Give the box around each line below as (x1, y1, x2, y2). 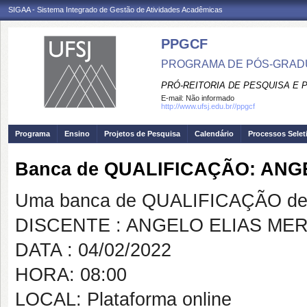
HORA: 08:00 (15, 265, 127, 285)
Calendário (195, 130, 234, 138)
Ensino (64, 130, 90, 138)
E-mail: (161, 94, 186, 102)
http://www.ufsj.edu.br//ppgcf (161, 102, 255, 110)
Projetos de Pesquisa (104, 130, 180, 138)
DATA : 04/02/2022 (15, 240, 171, 260)
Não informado (186, 94, 234, 102)
